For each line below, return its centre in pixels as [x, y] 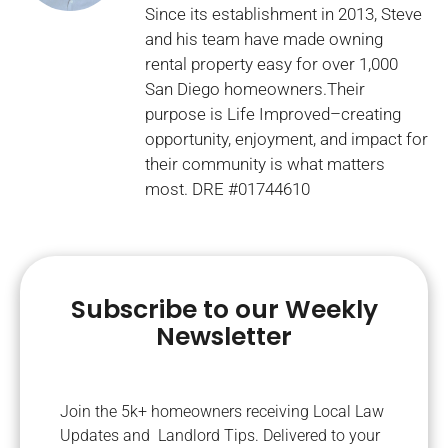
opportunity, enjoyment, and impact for [286, 138]
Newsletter [224, 336]
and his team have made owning [264, 38]
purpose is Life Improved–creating [273, 113]
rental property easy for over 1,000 [271, 63]
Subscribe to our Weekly [224, 309]
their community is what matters [265, 163]
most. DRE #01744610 [227, 188]
